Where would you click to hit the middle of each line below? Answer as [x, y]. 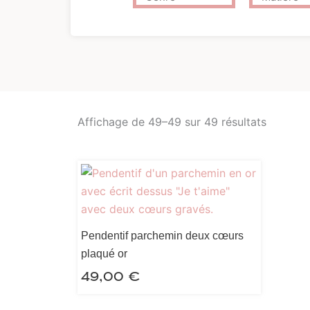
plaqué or [104, 253]
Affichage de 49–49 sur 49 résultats [172, 122]
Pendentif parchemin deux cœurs [162, 235]
